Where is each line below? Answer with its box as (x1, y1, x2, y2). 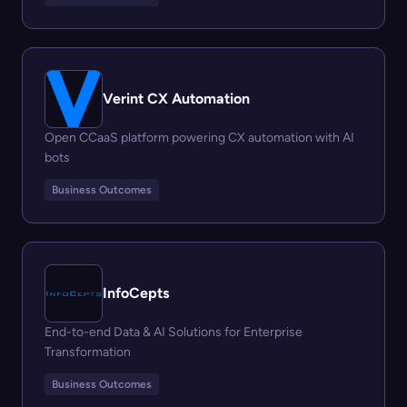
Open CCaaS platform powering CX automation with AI (45, 130, 354, 146)
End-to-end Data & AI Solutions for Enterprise (45, 324, 303, 341)
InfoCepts (103, 284, 169, 303)
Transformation (45, 344, 131, 361)
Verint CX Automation (103, 90, 250, 108)
